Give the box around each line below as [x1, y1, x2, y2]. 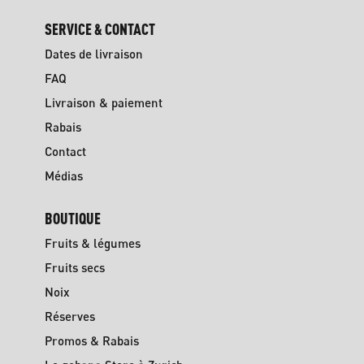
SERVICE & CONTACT [44, 19, 155, 38]
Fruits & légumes [44, 236, 141, 250]
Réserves [44, 309, 95, 323]
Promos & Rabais [44, 333, 139, 348]
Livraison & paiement [44, 95, 162, 110]
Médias [44, 168, 83, 183]
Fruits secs [44, 260, 105, 275]
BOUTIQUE [44, 209, 101, 227]
